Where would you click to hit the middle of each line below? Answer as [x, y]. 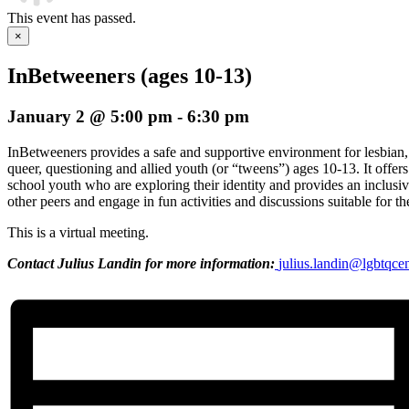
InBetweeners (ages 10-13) [130, 75]
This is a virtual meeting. [78, 232]
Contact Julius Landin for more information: [141, 263]
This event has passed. [72, 18]
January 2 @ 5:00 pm [90, 116]
